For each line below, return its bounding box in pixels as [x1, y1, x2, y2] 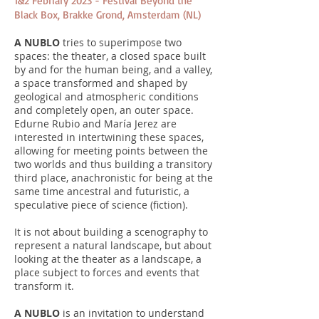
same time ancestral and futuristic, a [14, 184, 189, 198]
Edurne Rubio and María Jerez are [14, 117, 177, 130]
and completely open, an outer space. [14, 103, 194, 117]
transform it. [14, 279, 74, 293]
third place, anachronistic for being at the [14, 171, 213, 184]
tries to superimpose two [60, 36, 182, 49]
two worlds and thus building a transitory [14, 157, 212, 171]
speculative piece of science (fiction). [14, 198, 188, 211]
